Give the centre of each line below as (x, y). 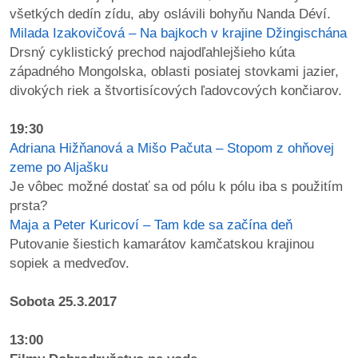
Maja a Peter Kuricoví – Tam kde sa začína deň (151, 225)
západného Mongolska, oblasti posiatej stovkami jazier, (174, 71)
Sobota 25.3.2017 (63, 301)
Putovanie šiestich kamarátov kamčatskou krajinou (162, 244)
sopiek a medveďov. (70, 263)
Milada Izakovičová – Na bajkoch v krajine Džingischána (178, 33)
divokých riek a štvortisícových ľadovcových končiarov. (176, 90)
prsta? (28, 205)
